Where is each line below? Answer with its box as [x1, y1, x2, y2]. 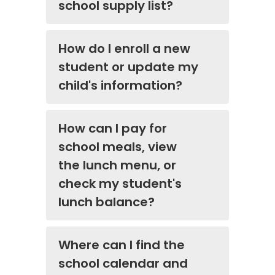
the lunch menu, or [58, 156, 176, 174]
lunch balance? [58, 193, 155, 211]
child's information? [58, 76, 182, 94]
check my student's [58, 174, 182, 192]
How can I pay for [58, 119, 167, 137]
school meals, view [58, 137, 177, 155]
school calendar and [58, 254, 188, 272]
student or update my [58, 58, 198, 76]
